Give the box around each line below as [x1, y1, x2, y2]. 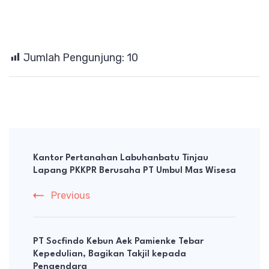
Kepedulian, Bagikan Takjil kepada [33, 249, 186, 259]
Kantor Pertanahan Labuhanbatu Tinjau [33, 153, 208, 163]
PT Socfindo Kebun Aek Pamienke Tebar [33, 237, 204, 246]
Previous [51, 189, 90, 201]
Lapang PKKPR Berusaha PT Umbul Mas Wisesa [33, 166, 236, 175]
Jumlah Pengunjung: [23, 50, 124, 64]
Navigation [8, 153, 95, 171]
